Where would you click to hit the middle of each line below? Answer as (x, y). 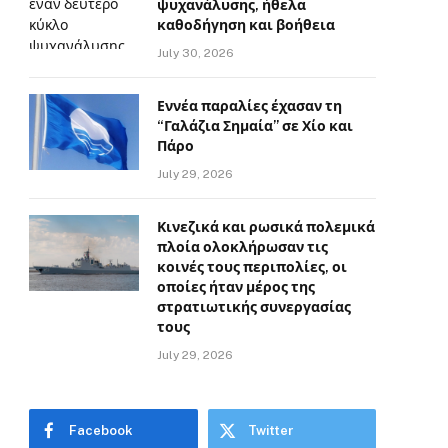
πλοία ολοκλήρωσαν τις (242, 247)
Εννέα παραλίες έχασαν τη (249, 106)
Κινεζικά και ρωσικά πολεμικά (266, 227)
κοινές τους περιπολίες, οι (252, 267)
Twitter (270, 430)
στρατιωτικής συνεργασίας (254, 307)
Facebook (101, 430)
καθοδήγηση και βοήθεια (246, 25)
